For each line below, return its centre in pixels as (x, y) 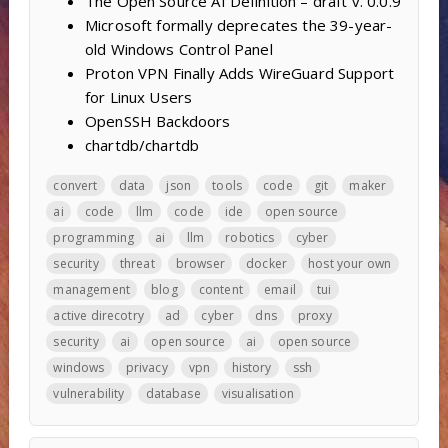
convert (75, 185)
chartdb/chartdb (142, 144)
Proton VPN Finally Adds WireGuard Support (239, 72)
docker (266, 263)
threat (137, 263)
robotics (250, 237)
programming (94, 237)
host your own (350, 263)
